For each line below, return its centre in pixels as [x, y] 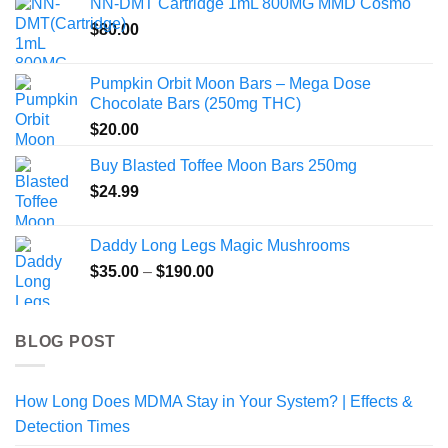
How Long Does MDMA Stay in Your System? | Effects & [214, 402]
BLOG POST [66, 341]
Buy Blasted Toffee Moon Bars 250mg [223, 165]
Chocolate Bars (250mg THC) [195, 103]
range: [235, 291]
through [240, 333]
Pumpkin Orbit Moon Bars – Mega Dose [230, 83]
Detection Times [72, 427]
